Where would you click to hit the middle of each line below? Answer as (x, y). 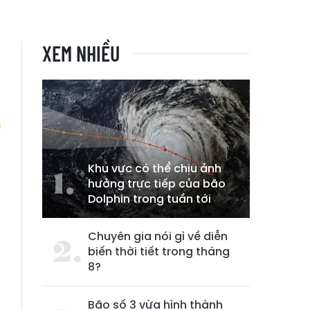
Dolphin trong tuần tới (149, 199)
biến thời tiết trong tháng (159, 252)
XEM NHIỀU (81, 53)
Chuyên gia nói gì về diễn (158, 236)
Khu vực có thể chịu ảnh (155, 168)
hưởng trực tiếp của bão (157, 184)
